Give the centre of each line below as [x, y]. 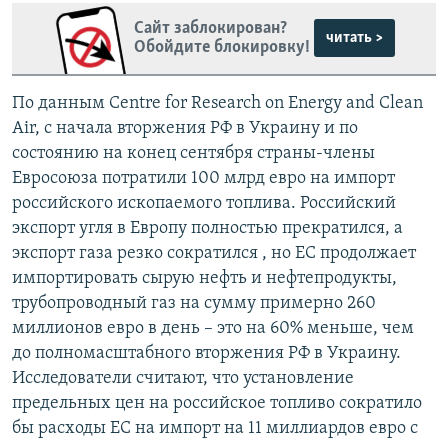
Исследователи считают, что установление [183, 378]
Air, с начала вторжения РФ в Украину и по [185, 128]
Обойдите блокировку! [221, 48]
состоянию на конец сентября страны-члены [193, 153]
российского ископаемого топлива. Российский [204, 203]
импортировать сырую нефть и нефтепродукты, [204, 278]
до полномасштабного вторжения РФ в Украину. [206, 353]
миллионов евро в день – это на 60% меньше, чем [213, 328]
